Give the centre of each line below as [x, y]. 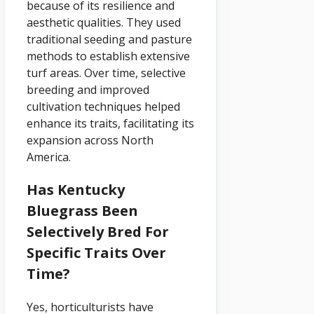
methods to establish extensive [108, 56]
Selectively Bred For [98, 232]
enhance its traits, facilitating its [110, 124]
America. [49, 157]
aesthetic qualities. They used [104, 23]
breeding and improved [88, 90]
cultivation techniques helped [103, 107]
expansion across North [90, 141]
